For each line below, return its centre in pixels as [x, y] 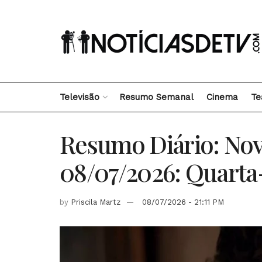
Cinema [222, 97]
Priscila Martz [96, 202]
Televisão [80, 97]
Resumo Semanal [156, 97]
